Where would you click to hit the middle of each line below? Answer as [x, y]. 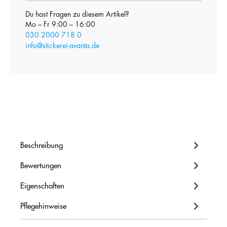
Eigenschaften [42, 186]
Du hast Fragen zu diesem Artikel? [77, 14]
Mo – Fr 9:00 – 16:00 [60, 25]
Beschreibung [42, 145]
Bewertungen [41, 166]
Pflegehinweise [43, 206]
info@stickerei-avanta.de [62, 46]
